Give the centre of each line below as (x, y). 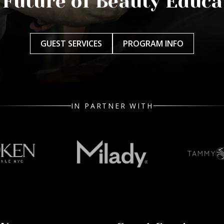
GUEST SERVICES (71, 44)
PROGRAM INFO (153, 44)
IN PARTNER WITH (112, 106)
